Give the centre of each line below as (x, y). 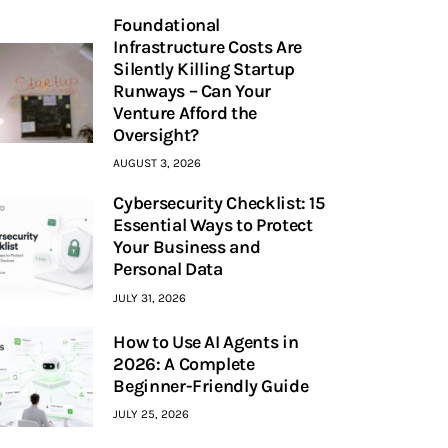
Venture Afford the (185, 112)
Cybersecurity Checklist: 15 (219, 203)
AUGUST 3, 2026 (157, 162)
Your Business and (187, 247)
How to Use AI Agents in (206, 341)
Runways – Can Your (192, 90)
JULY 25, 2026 (151, 414)
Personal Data (168, 269)
